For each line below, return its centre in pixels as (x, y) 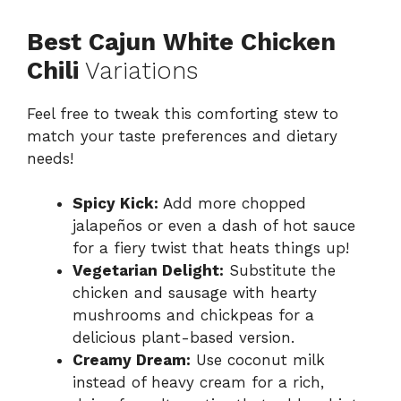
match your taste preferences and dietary (182, 136)
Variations (138, 70)
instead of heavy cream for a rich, (198, 383)
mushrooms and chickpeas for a (193, 316)
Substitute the (280, 271)
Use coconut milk (258, 360)
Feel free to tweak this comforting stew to (183, 113)
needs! (50, 158)
